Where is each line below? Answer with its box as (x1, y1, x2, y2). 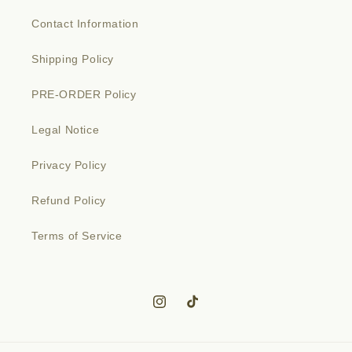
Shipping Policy (31, 53, 114, 66)
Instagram (151, 303, 206, 317)
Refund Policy (31, 194, 106, 207)
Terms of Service (31, 229, 123, 243)
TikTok (184, 303, 218, 317)
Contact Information (31, 17, 139, 31)
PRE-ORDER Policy (31, 88, 137, 101)
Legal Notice (31, 123, 100, 137)
